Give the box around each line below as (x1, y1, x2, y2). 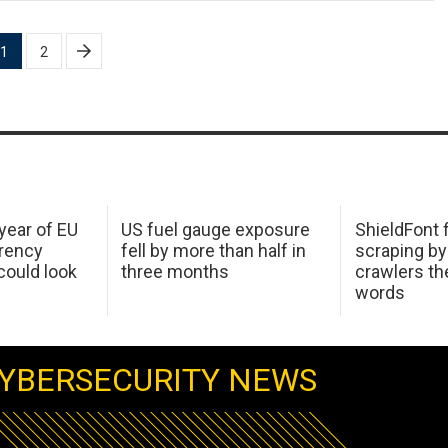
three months (121, 260, 230, 282)
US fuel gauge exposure (121, 218, 311, 240)
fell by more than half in (121, 239, 307, 261)
